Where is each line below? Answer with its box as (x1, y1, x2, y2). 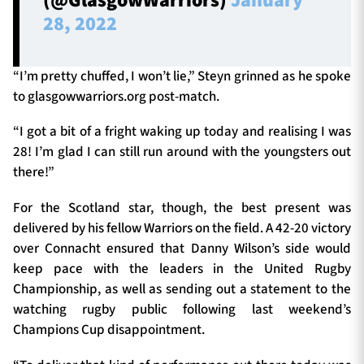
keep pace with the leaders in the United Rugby (13, 258, 351, 279)
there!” (13, 162, 54, 183)
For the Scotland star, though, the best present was (13, 197, 351, 218)
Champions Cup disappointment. (13, 319, 205, 340)
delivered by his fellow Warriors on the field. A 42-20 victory (13, 218, 351, 238)
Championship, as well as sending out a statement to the (13, 279, 351, 299)
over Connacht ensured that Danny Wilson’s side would (13, 238, 351, 258)
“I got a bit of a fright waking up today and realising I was (13, 122, 351, 142)
